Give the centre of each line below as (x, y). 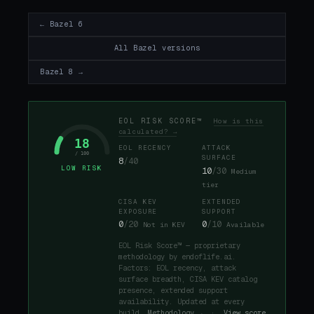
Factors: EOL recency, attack (177, 268)
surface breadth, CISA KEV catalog (188, 279)
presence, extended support (173, 290)
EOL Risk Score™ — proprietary (179, 245)
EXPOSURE (138, 211)
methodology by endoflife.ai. (177, 257)
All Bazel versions (157, 48)
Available (245, 225)
